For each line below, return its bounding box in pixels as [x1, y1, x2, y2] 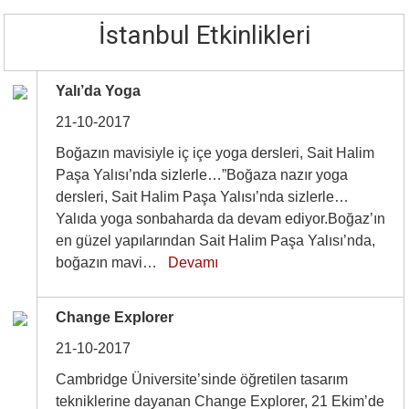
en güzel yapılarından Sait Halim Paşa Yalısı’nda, [56, 233, 376, 248]
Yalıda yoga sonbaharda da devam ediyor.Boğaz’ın [56, 211, 386, 226]
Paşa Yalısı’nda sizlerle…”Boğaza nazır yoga [56, 167, 349, 183]
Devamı [168, 255, 219, 270]
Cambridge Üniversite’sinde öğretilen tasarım [56, 372, 349, 387]
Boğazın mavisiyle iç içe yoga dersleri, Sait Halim [56, 145, 375, 161]
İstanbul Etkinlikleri [98, 20, 310, 50]
